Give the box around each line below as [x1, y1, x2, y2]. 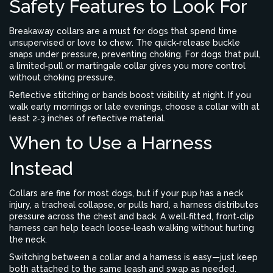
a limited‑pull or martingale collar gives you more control [9, 61, 246, 71]
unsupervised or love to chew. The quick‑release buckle [9, 38, 240, 48]
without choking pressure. [9, 73, 115, 82]
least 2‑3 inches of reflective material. [9, 113, 166, 123]
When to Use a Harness [9, 132, 212, 154]
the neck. [9, 235, 47, 244]
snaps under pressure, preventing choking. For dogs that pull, [9, 49, 261, 59]
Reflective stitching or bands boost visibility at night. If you [9, 90, 251, 100]
